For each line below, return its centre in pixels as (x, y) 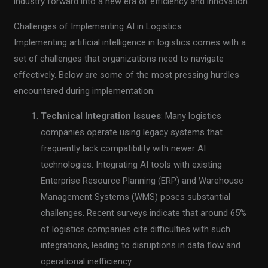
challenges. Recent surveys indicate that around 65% (144, 213)
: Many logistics (191, 116)
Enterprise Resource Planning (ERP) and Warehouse (142, 180)
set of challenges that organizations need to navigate (119, 58)
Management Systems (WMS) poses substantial (136, 197)
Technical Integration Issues (101, 116)
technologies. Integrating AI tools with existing (132, 164)
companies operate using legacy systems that (132, 132)
